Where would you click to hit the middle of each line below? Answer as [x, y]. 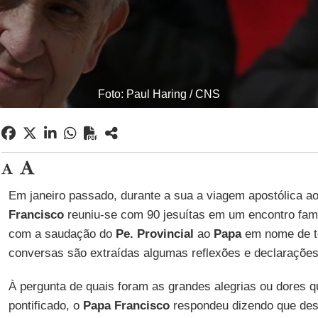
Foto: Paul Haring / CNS [159, 94]
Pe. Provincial [156, 234]
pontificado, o [45, 306]
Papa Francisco [126, 306]
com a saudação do [62, 234]
